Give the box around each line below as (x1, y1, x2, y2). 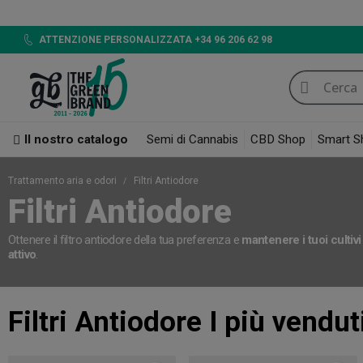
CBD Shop (250, 132, 305, 147)
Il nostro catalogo (24, 132, 128, 147)
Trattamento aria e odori (8, 175, 119, 187)
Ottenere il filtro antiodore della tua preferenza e (8, 233, 242, 248)
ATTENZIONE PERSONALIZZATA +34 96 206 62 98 (38, 33, 272, 45)
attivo (8, 247, 36, 263)
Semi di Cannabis (147, 132, 238, 147)
